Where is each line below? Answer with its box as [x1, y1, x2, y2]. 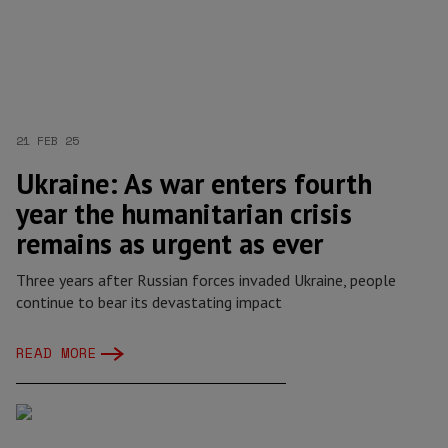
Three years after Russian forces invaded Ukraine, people [16, 270, 396, 290]
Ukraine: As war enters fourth [16, 165, 372, 202]
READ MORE [16, 342, 97, 363]
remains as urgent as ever [16, 225, 323, 262]
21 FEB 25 [16, 132, 79, 149]
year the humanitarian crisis [16, 195, 352, 232]
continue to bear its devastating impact [16, 292, 282, 312]
